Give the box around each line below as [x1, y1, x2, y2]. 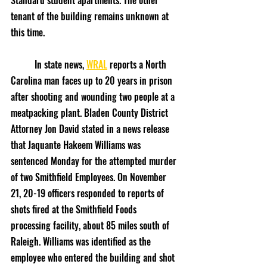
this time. [11, 25, 45, 39]
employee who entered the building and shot [11, 250, 177, 265]
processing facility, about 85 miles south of [11, 218, 172, 232]
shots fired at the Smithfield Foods [11, 202, 139, 216]
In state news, [35, 57, 86, 72]
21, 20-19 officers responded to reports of [11, 186, 166, 200]
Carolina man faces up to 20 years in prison [11, 73, 175, 88]
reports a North [107, 57, 169, 72]
